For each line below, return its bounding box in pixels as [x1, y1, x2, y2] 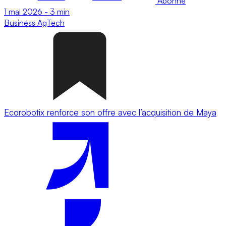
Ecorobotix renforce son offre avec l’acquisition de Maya [4, 106, 216, 118]
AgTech [37, 17, 65, 28]
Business [4, 17, 37, 28]
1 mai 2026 [4, 6, 42, 17]
